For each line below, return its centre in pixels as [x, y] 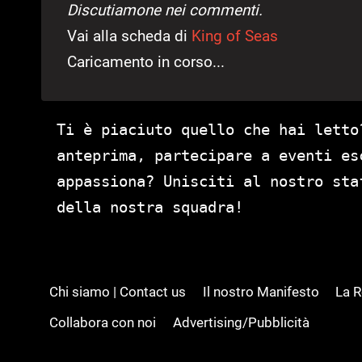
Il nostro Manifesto [261, 291]
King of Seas [235, 36]
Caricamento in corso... [146, 62]
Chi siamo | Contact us [118, 291]
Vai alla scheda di [129, 36]
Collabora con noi [103, 322]
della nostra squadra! [150, 207]
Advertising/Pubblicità [241, 322]
